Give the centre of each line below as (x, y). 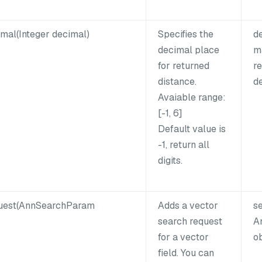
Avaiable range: (192, 97)
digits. (170, 160)
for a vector (183, 237)
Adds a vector (188, 205)
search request (190, 221)
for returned (184, 65)
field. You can (186, 253)
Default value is (192, 129)
